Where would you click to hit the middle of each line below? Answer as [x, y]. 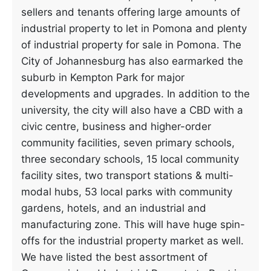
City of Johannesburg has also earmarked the [132, 61]
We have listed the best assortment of [114, 257]
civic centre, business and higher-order [116, 126]
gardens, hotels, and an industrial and [114, 208]
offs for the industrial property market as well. [132, 241]
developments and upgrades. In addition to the [135, 94]
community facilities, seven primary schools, [128, 143]
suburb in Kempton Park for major [103, 77]
